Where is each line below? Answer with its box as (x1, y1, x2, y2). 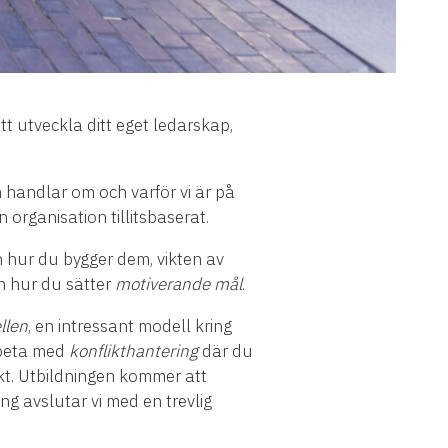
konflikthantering (69, 340, 198, 363)
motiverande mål (115, 273, 242, 296)
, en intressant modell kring (28, 315, 232, 338)
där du (198, 340, 253, 363)
